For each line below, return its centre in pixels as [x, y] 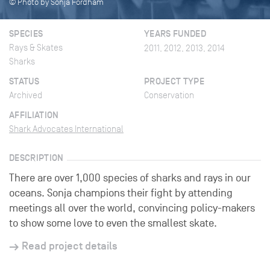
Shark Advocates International [66, 129]
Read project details [70, 246]
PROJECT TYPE [174, 81]
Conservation [169, 95]
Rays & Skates [36, 48]
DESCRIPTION [36, 158]
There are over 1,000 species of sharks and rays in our [130, 178]
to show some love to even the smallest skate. [113, 223]
